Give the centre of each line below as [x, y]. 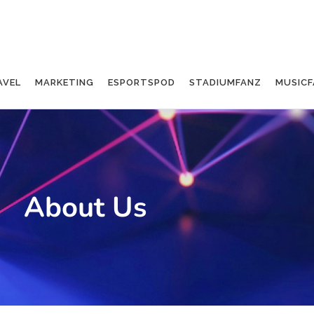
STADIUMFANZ [225, 82]
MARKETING [64, 82]
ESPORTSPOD [141, 82]
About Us [86, 207]
